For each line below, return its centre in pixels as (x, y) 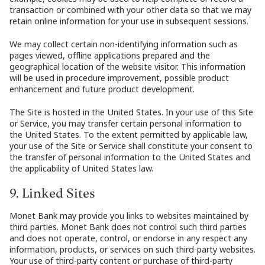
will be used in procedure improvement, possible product (119, 78)
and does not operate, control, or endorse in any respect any (128, 238)
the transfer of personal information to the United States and (130, 157)
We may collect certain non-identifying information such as (124, 44)
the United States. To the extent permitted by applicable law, (129, 135)
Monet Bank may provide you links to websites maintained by (129, 216)
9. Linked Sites (52, 194)
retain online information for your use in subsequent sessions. (129, 21)
